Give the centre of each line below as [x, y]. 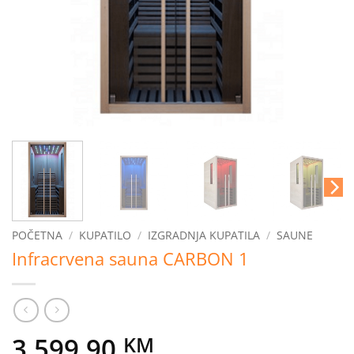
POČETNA [37, 235]
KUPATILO [105, 235]
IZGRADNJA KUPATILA [204, 235]
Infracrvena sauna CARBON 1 [130, 259]
